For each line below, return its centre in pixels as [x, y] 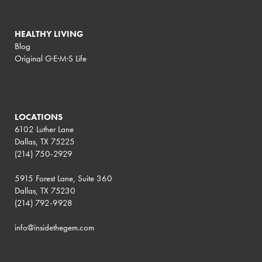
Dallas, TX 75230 [45, 191]
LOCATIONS [39, 117]
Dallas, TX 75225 [45, 142]
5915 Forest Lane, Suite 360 [63, 178]
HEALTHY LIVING [49, 34]
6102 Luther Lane [44, 129]
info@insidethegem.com [54, 227]
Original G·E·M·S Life [51, 58]
